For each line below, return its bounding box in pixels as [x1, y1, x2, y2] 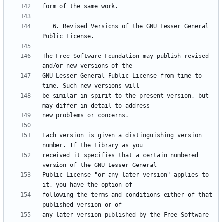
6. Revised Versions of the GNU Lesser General [42, 23, 53, 30]
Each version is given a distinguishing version [42, 132, 202, 139]
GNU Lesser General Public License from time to [42, 72, 202, 80]
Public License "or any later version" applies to [42, 171, 209, 179]
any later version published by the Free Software [42, 211, 209, 219]
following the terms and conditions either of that [42, 191, 212, 199]
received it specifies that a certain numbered [42, 152, 198, 159]
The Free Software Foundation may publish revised [42, 53, 209, 60]
